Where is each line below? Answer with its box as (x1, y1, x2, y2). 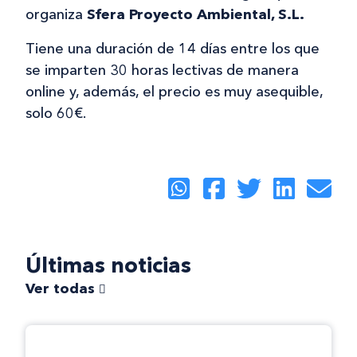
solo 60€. (25, 104, 86, 122)
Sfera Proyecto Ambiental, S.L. (87, 5, 304, 23)
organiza (25, 5, 87, 23)
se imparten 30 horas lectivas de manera (25, 61, 299, 79)
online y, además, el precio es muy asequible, (25, 82, 323, 100)
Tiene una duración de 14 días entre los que (25, 39, 320, 57)
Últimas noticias (25, 252, 191, 279)
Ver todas (25, 280, 99, 298)
